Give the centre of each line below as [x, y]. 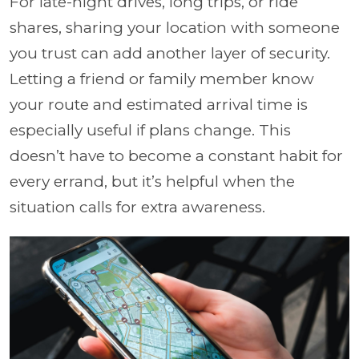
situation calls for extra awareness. [137, 207]
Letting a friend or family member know [162, 79]
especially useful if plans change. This [150, 130]
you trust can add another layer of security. [170, 53]
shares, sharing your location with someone [175, 27]
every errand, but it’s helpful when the [152, 181]
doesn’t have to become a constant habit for [176, 155]
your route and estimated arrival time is [159, 104]
